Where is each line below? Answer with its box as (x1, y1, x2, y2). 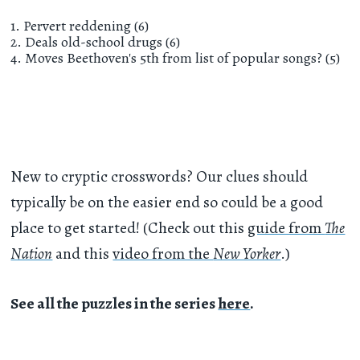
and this (52, 242, 113, 264)
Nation (10, 242, 53, 264)
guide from (247, 216, 325, 239)
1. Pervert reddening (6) (10, 16, 149, 36)
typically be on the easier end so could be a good (10, 190, 324, 213)
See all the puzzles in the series (10, 292, 219, 315)
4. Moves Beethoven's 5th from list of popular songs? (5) (10, 48, 341, 68)
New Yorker (213, 242, 281, 264)
